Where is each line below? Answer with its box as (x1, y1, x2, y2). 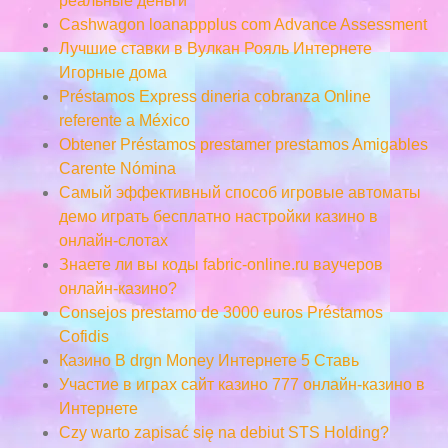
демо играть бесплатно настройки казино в (58, 207, 378, 225)
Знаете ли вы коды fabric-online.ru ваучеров (58, 255, 383, 273)
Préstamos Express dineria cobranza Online (58, 87, 371, 105)
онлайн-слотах (58, 231, 168, 249)
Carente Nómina (58, 159, 176, 177)
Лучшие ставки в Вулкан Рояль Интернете (58, 39, 372, 57)
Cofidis (58, 327, 109, 345)
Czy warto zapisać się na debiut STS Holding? (58, 423, 389, 441)
